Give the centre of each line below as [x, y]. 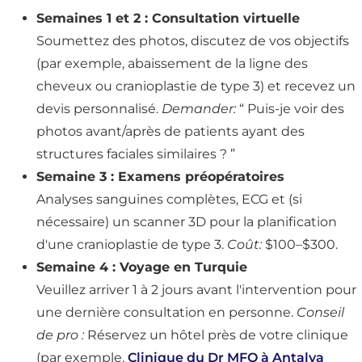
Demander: [199, 109]
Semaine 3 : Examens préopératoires [160, 177]
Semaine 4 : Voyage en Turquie [142, 267]
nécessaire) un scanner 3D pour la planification [187, 222]
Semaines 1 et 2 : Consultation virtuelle [168, 19]
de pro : [60, 335]
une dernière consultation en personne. [166, 313]
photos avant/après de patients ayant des [170, 132]
